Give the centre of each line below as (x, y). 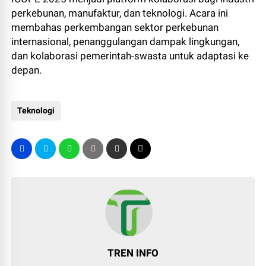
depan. (27, 70)
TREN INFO (133, 253)
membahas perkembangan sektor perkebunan (115, 27)
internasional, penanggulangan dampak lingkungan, (126, 41)
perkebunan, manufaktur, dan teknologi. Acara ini (120, 13)
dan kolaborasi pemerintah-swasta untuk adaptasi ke (130, 56)
